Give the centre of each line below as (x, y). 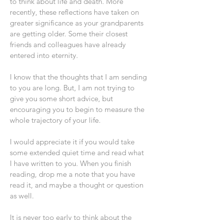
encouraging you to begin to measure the (77, 109)
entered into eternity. (44, 55)
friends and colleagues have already (68, 44)
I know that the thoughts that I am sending (78, 77)
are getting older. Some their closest (69, 34)
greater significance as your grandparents (77, 23)
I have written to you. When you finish (70, 163)
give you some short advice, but (61, 98)
